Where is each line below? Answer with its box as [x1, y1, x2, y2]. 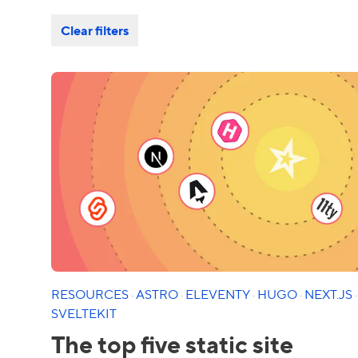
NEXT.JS [304, 285, 355, 302]
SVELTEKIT [51, 304, 117, 321]
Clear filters [61, 22, 129, 38]
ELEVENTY [185, 285, 253, 302]
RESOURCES [51, 285, 131, 302]
